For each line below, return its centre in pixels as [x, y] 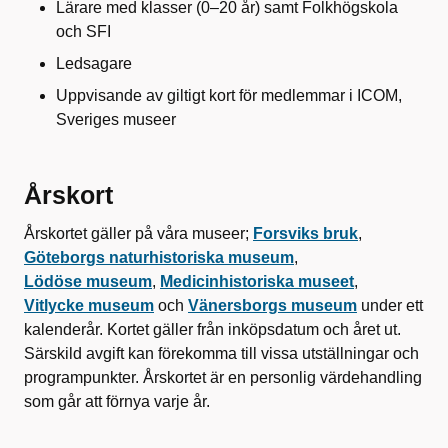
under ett [390, 305]
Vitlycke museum [89, 305]
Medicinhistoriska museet [257, 281]
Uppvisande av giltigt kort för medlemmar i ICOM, [229, 95]
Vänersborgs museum [272, 305]
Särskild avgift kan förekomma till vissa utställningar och [221, 353]
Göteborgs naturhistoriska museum [159, 257]
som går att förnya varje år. [117, 401]
